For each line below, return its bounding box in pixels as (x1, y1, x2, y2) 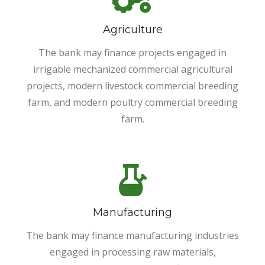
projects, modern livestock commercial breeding (27, 79, 238, 92)
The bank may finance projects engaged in (38, 46, 227, 59)
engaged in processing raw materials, (49, 245, 216, 258)
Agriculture (102, 22, 163, 36)
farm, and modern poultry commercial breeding (27, 95, 238, 109)
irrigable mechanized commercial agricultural (33, 62, 232, 76)
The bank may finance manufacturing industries (26, 228, 239, 242)
